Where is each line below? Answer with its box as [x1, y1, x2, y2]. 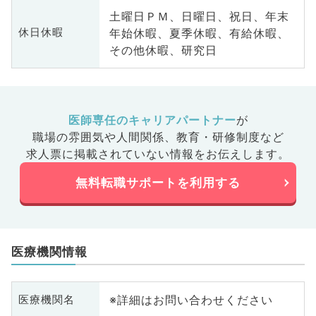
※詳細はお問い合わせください [109, 293, 273, 308]
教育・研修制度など [176, 130, 284, 145]
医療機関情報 [11, 245, 87, 260]
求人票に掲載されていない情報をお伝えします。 [26, 147, 290, 162]
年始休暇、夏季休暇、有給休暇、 [109, 25, 289, 40]
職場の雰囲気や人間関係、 [32, 130, 176, 145]
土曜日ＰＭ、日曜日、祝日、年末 [109, 8, 289, 23]
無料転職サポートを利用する [75, 175, 241, 190]
